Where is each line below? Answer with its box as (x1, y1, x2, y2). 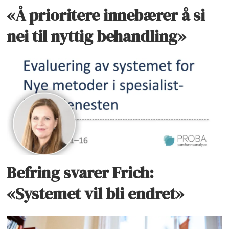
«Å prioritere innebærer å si (7, 4, 205, 27)
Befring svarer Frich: (7, 162, 154, 185)
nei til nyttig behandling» (7, 25, 187, 48)
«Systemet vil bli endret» (7, 182, 185, 205)
